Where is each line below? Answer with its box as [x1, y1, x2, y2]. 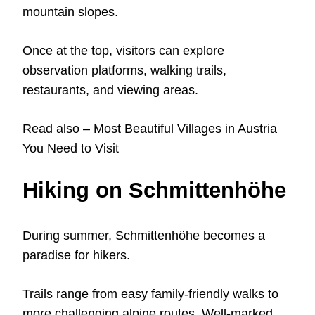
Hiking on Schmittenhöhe [22, 178, 286, 203]
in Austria [221, 122, 277, 136]
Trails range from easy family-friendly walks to [22, 287, 278, 302]
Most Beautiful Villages [94, 122, 221, 136]
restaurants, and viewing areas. [22, 83, 198, 98]
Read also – [22, 122, 94, 136]
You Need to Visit [22, 141, 119, 156]
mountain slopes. [22, 5, 118, 20]
